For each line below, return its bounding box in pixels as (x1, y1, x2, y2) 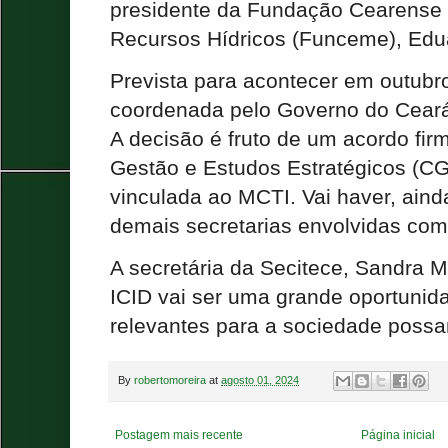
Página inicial (361, 428, 436, 443)
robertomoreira (134, 374, 206, 387)
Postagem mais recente (115, 428, 243, 443)
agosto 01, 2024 (221, 374, 299, 387)
